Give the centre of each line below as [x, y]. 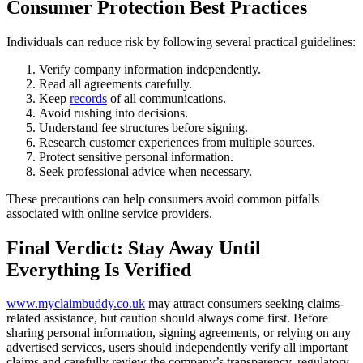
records [88, 98]
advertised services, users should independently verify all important [177, 348]
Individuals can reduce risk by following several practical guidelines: [181, 41]
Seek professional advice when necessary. [145, 171]
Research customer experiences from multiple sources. [177, 142]
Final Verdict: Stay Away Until [134, 248]
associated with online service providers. [109, 213]
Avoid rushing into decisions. [113, 113]
